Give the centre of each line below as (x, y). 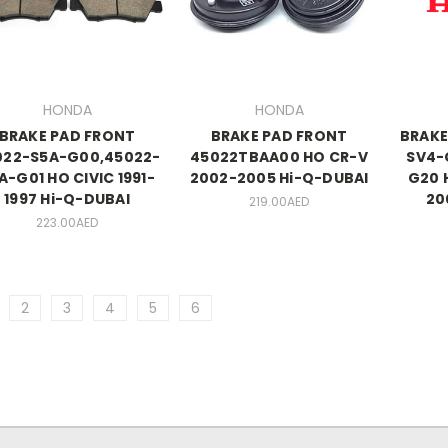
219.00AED (279, 202)
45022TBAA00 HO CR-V (279, 157)
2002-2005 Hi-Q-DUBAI (279, 178)
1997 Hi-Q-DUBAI (67, 199)
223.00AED (67, 223)
